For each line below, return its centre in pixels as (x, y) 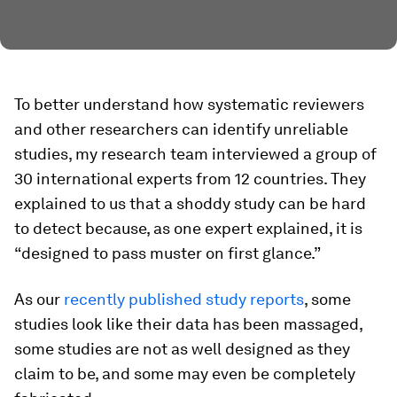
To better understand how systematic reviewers (189, 104)
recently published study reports (184, 299)
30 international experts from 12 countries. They (190, 179)
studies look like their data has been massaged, (188, 324)
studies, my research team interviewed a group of (195, 154)
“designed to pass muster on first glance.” (167, 253)
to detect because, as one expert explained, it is (188, 228)
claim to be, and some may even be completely (185, 374)
